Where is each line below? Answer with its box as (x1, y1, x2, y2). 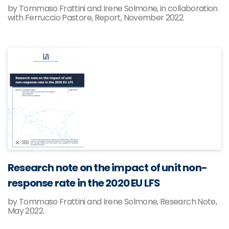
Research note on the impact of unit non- (8, 161, 208, 175)
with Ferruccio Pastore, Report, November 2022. (8, 12, 185, 24)
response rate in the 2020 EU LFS (8, 176, 161, 190)
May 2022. (8, 205, 44, 217)
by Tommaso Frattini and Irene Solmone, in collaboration (8, 3, 218, 14)
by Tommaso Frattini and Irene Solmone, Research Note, (8, 196, 217, 208)
